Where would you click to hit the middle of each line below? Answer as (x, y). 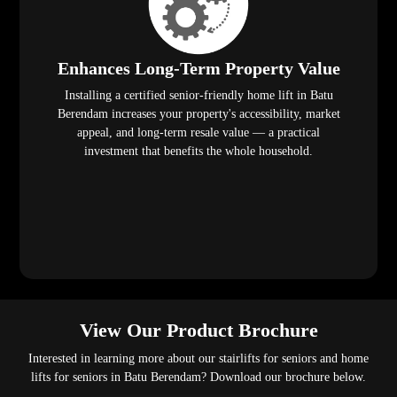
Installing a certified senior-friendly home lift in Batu (198, 96)
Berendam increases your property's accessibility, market (198, 114)
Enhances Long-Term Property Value (198, 69)
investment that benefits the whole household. (198, 152)
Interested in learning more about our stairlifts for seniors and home (198, 359)
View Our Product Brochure (198, 331)
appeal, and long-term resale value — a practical (198, 133)
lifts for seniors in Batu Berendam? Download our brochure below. (198, 378)
